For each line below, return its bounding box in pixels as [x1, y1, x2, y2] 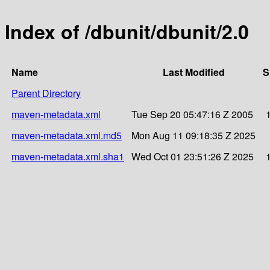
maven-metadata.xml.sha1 [11, 149, 124, 163]
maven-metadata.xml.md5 [11, 128, 122, 142]
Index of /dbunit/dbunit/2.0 [5, 17, 249, 46]
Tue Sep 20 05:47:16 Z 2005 [131, 107, 253, 121]
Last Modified [162, 64, 225, 79]
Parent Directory [11, 86, 81, 100]
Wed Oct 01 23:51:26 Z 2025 [131, 149, 254, 163]
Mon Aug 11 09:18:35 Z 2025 [131, 128, 256, 142]
